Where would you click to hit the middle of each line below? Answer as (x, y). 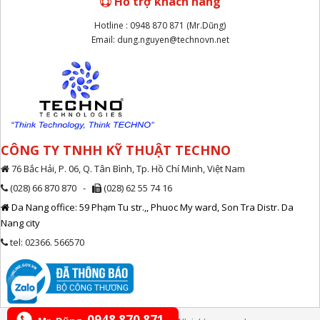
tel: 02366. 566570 (46, 242)
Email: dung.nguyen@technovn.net (160, 40)
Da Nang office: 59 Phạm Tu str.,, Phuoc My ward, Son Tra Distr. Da (151, 207)
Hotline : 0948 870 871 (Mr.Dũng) (160, 25)
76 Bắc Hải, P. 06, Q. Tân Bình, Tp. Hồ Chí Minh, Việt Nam (127, 169)
